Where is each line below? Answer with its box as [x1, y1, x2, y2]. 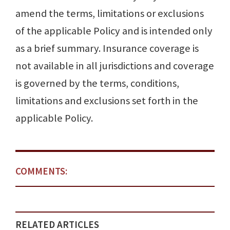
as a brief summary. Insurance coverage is [15, 42, 199, 55]
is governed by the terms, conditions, [15, 76, 179, 90]
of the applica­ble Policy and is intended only [15, 24, 213, 38]
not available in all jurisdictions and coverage [15, 59, 214, 73]
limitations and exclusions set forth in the [15, 94, 198, 108]
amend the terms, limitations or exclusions [15, 7, 204, 21]
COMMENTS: [15, 165, 67, 178]
